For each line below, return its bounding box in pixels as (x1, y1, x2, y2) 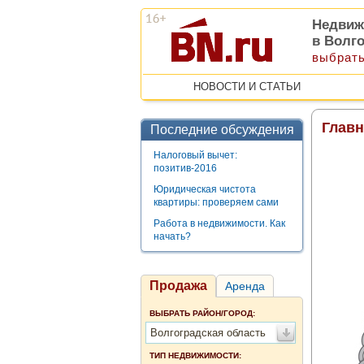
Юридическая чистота (154, 184, 256, 195)
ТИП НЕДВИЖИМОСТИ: (149, 351, 241, 360)
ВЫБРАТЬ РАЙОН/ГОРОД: (149, 309, 255, 318)
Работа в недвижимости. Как (154, 218, 285, 229)
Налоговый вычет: (154, 149, 237, 161)
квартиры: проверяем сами (154, 197, 279, 208)
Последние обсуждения (149, 123, 294, 136)
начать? (154, 231, 191, 242)
